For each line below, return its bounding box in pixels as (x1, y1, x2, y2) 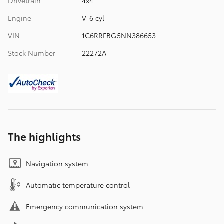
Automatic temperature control (26, 180, 130, 190)
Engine (8, 13, 31, 23)
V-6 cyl (81, 13, 104, 23)
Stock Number (8, 48, 55, 58)
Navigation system (26, 158, 88, 169)
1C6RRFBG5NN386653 (81, 30, 156, 41)
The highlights (8, 129, 81, 144)
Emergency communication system (26, 201, 143, 212)
